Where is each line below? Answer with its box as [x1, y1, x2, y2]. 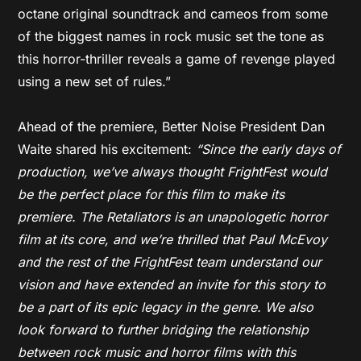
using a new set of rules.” [18, 73, 172, 89]
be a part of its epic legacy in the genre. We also [18, 299, 314, 315]
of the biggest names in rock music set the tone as [18, 28, 325, 44]
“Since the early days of [192, 141, 342, 157]
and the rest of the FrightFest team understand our [18, 254, 322, 270]
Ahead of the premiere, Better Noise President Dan [18, 118, 326, 135]
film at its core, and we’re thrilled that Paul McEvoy [18, 231, 328, 247]
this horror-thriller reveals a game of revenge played [18, 51, 336, 67]
